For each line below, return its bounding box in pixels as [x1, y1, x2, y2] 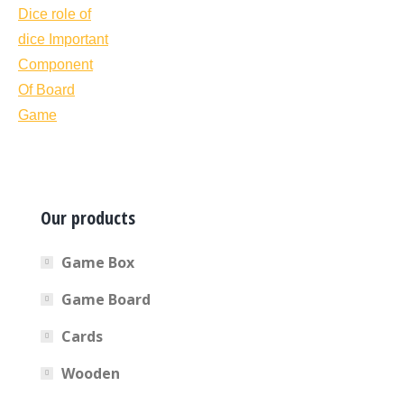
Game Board [61, 289, 151, 309]
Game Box [61, 252, 134, 272]
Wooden [61, 363, 120, 383]
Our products [41, 205, 135, 230]
